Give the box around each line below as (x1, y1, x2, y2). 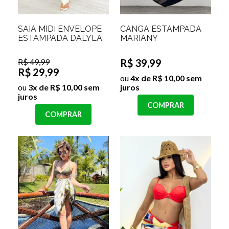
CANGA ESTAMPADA (120, 24, 201, 34)
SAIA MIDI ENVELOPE (18, 24, 102, 34)
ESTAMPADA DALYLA (18, 33, 102, 43)
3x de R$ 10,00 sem (27, 82, 100, 93)
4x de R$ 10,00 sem (129, 73, 202, 83)
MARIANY (120, 33, 158, 43)
